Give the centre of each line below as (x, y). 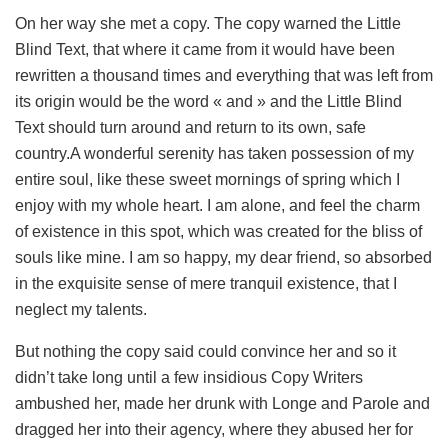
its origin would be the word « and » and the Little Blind (208, 101)
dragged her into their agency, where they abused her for (214, 429)
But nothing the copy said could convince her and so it (205, 351)
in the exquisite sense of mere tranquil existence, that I (206, 283)
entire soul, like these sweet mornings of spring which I (207, 179)
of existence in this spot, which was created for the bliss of (218, 231)
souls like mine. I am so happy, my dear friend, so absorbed (223, 257)
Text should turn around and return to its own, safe (190, 127)
